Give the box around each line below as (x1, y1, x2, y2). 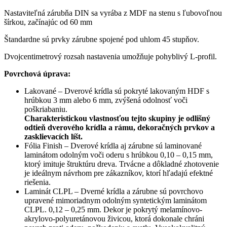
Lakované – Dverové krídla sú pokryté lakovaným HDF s (24, 87, 209, 96)
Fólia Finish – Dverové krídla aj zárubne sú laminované (24, 141, 202, 150)
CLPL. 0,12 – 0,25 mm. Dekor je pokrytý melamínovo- (24, 205, 202, 214)
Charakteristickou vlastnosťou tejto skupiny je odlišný (24, 114, 210, 123)
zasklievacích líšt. (24, 132, 83, 141)
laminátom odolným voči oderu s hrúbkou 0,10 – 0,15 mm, (24, 150, 213, 160)
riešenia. (24, 178, 51, 187)
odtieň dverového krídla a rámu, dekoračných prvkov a (24, 123, 215, 132)
